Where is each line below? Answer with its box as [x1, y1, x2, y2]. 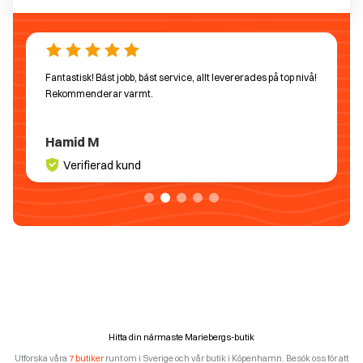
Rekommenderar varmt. [45, 87, 153, 100]
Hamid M [45, 133, 99, 150]
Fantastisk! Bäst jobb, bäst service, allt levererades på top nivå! [45, 70, 317, 83]
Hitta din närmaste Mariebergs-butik [109, 331, 254, 343]
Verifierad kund [63, 157, 141, 173]
